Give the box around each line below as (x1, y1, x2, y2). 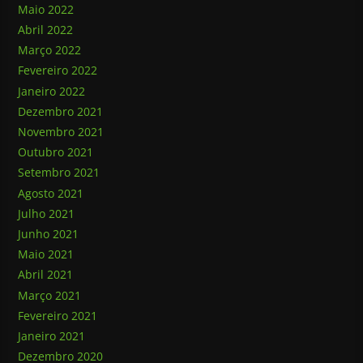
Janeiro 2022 (18, 83, 86, 99)
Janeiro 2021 (18, 327, 86, 344)
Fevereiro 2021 (18, 307, 98, 323)
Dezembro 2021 (18, 103, 104, 119)
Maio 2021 (18, 246, 75, 263)
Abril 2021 (18, 267, 74, 283)
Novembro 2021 (18, 124, 105, 140)
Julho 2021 (18, 205, 75, 221)
